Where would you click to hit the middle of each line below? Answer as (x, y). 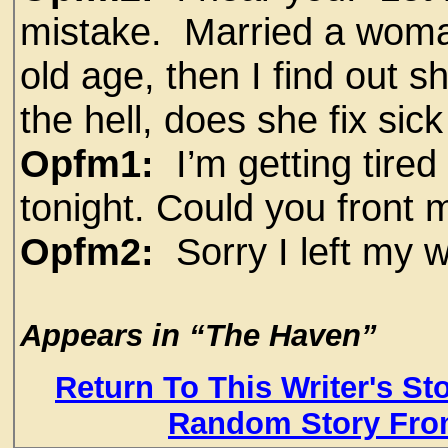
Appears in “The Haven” (198, 335)
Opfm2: (92, 251)
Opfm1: (92, 163)
